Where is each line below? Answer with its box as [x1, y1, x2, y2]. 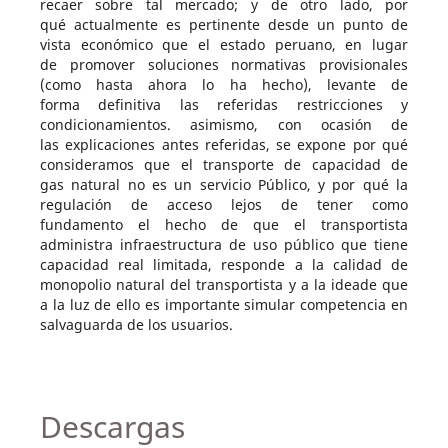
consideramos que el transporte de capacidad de [39, 154, 409, 174]
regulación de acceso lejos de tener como [39, 194, 409, 214]
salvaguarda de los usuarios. [39, 314, 233, 334]
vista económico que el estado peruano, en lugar [39, 34, 409, 54]
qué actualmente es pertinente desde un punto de [39, 14, 409, 34]
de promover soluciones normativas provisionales [39, 54, 409, 74]
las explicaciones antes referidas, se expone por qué [39, 134, 409, 154]
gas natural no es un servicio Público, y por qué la [39, 174, 409, 194]
